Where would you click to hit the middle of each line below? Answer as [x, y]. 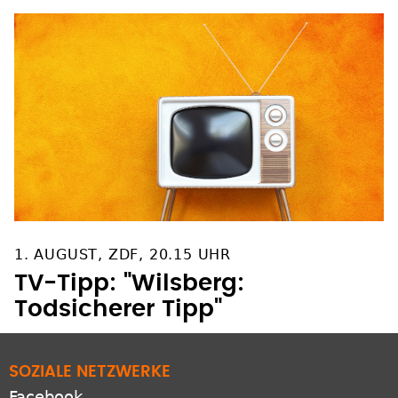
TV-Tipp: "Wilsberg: [129, 284]
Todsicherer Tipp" [118, 310]
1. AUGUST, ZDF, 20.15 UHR [123, 255]
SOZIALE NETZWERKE [90, 373]
